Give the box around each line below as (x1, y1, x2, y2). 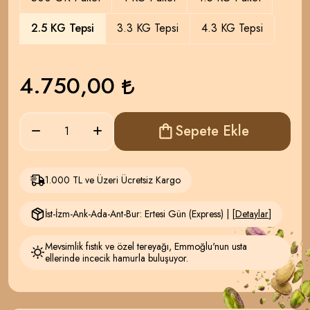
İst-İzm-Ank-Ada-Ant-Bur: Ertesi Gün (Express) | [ (45, 206, 235, 221)
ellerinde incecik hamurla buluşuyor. (45, 250, 188, 265)
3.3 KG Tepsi (117, 20, 179, 37)
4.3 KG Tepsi (201, 20, 263, 37)
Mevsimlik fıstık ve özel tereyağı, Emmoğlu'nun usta (45, 239, 247, 253)
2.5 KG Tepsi (31, 20, 94, 37)
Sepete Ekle (174, 121, 249, 142)
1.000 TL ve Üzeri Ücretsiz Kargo (45, 172, 181, 187)
